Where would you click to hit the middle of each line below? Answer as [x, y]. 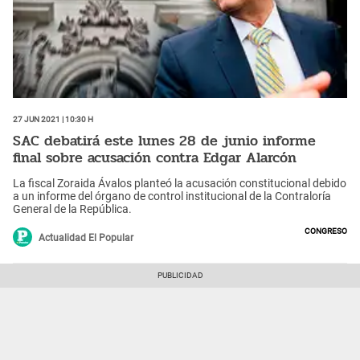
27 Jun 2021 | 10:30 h [53, 118]
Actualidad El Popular [86, 237]
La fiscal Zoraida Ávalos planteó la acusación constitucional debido [180, 183]
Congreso [326, 229]
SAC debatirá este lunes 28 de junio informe [164, 141]
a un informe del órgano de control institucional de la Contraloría [172, 196]
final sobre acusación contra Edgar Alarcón [155, 158]
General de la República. [72, 209]
